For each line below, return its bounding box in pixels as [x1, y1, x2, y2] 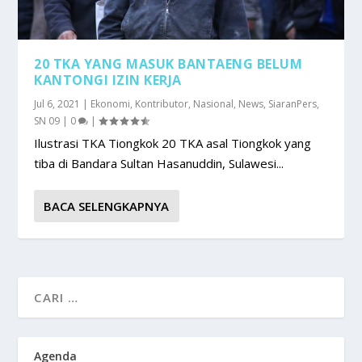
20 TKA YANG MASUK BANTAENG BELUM [34, 54, 303, 73]
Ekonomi [90, 96, 131, 111]
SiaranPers [268, 96, 318, 111]
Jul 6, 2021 [34, 96, 81, 111]
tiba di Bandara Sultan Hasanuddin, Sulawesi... [34, 154, 284, 171]
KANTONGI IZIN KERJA [34, 70, 182, 89]
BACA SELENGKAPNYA [44, 197, 170, 214]
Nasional [193, 96, 234, 111]
